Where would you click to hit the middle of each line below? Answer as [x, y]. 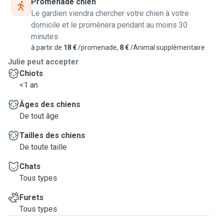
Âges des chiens [50, 104]
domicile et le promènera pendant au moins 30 [109, 25]
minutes [45, 37]
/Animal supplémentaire [167, 47]
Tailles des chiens [52, 135]
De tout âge [39, 116]
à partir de [46, 47]
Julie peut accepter [43, 62]
